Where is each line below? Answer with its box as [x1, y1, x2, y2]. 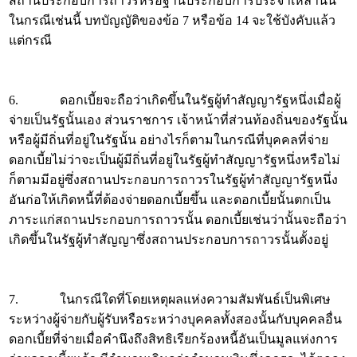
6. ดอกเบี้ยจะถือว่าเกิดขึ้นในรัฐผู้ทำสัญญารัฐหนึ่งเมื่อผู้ [9, 93, 341, 107]
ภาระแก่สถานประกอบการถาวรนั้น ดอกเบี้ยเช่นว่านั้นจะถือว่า [9, 213, 347, 226]
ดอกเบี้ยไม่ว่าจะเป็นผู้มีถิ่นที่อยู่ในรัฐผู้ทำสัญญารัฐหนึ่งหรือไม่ [9, 153, 340, 167]
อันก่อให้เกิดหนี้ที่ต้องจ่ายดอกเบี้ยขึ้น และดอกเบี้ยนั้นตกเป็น [9, 193, 331, 206]
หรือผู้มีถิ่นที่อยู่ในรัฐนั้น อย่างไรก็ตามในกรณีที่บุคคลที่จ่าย [9, 133, 328, 147]
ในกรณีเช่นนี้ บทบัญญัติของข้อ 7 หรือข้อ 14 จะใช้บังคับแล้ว [9, 14, 335, 27]
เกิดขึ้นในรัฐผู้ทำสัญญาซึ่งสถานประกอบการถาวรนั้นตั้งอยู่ [9, 233, 328, 246]
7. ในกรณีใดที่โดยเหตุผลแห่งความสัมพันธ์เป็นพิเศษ [9, 292, 331, 306]
